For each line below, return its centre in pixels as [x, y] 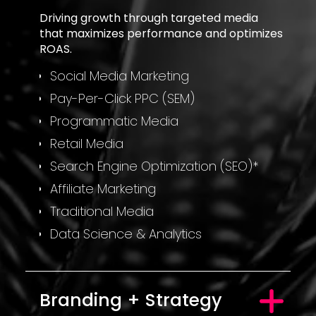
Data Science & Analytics [126, 233]
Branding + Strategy [131, 300]
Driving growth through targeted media [149, 18]
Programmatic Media [114, 121]
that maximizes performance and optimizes [161, 33]
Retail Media [87, 143]
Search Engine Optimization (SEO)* [154, 166]
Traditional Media [102, 211]
